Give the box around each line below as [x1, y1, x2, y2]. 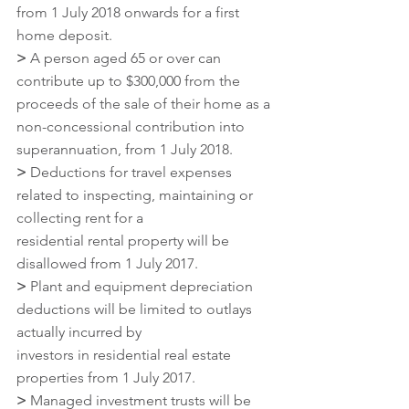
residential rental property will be [16, 231, 233, 249]
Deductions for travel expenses [26, 163, 236, 181]
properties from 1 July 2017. [16, 368, 195, 386]
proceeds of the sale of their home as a [16, 94, 274, 112]
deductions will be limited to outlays [16, 299, 256, 318]
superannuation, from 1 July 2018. [16, 140, 233, 158]
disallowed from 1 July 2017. [16, 254, 198, 272]
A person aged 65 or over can [26, 48, 225, 67]
